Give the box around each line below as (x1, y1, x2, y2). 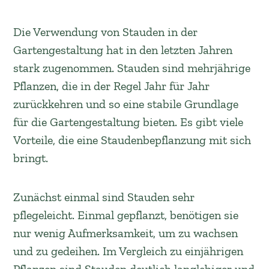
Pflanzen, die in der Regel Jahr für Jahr (13, 79, 210, 93)
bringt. (13, 151, 49, 165)
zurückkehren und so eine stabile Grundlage (13, 97, 239, 111)
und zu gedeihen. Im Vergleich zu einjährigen (13, 244, 244, 258)
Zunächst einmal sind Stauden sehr (13, 190, 195, 204)
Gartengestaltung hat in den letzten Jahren (13, 43, 233, 57)
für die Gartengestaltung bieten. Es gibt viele (13, 115, 244, 129)
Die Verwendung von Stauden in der (13, 25, 198, 39)
